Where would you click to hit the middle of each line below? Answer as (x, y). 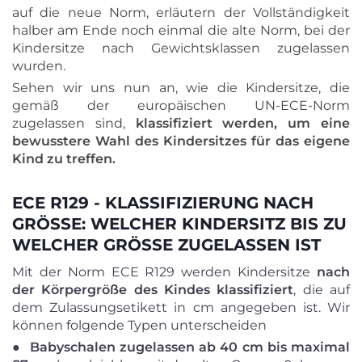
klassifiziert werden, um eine (243, 123)
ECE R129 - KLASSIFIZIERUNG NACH (163, 203)
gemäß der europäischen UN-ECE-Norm (181, 105)
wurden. (39, 66)
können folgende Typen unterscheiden (139, 325)
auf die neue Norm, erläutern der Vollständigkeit (181, 13)
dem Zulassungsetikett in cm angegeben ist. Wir (181, 307)
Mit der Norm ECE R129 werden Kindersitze (164, 272)
